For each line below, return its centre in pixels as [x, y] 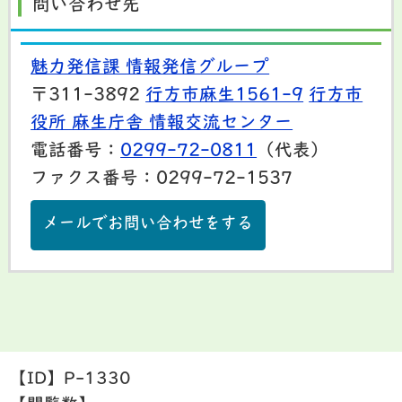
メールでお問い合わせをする [149, 225]
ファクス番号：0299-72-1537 [162, 180]
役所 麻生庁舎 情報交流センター [162, 124]
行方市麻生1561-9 [225, 96]
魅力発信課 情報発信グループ [150, 69]
